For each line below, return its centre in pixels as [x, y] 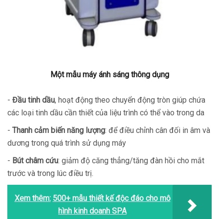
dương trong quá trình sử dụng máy [67, 143]
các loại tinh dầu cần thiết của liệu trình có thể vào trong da [106, 113]
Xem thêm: [33, 198]
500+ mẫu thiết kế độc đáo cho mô [111, 198]
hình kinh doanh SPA [92, 211]
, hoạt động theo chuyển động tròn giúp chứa [130, 100]
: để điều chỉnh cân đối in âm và [158, 130]
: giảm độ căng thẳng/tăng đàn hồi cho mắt [131, 161]
